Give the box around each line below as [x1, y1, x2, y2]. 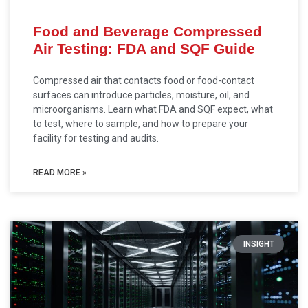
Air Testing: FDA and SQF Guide [33, 41, 255, 56]
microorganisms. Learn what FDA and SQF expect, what [33, 104, 273, 115]
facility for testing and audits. [33, 133, 159, 144]
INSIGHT [243, 239, 274, 250]
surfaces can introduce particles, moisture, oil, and [33, 89, 250, 100]
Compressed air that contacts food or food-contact [33, 75, 254, 86]
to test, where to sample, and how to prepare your [33, 118, 248, 129]
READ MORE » [33, 168, 87, 177]
